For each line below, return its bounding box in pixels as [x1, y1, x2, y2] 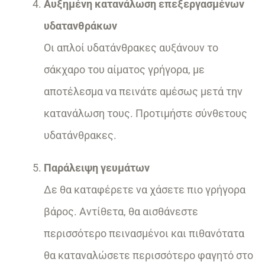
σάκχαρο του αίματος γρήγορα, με [44, 63, 205, 76]
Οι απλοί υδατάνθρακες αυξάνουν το [44, 41, 218, 54]
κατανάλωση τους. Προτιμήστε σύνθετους [44, 107, 247, 120]
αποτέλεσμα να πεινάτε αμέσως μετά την [44, 85, 243, 98]
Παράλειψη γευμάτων [44, 161, 150, 174]
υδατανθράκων [44, 20, 117, 33]
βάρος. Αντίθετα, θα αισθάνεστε [44, 205, 198, 218]
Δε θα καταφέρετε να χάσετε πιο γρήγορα [44, 183, 245, 196]
